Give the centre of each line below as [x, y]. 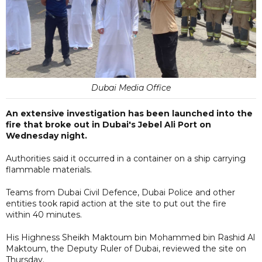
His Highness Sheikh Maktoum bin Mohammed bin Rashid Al [130, 237]
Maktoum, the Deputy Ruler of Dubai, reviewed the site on [126, 248]
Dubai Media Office [131, 87]
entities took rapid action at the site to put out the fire [116, 203]
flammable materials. [49, 169]
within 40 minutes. [44, 214]
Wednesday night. [46, 135]
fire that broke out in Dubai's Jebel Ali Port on [108, 124]
